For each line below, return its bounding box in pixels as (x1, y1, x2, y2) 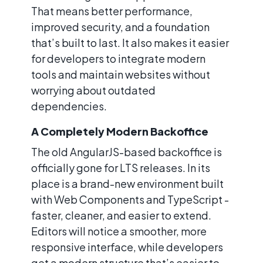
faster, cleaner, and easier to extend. (31, 208, 211, 222)
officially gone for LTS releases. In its (31, 160, 210, 174)
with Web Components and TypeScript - (31, 192, 229, 206)
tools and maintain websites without (31, 67, 210, 81)
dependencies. (31, 99, 107, 113)
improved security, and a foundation (31, 19, 210, 33)
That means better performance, (31, 4, 193, 18)
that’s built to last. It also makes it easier (31, 35, 229, 49)
